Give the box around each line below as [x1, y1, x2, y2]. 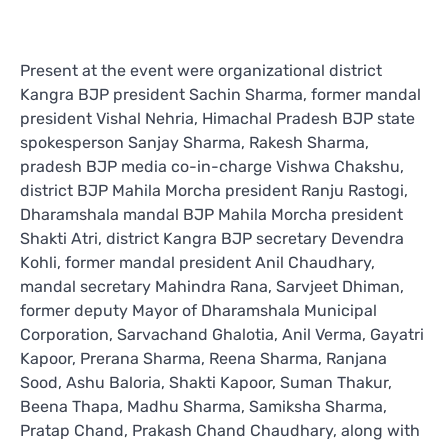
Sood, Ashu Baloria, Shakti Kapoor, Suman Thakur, [20, 373, 392, 393]
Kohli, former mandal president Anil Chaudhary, [20, 253, 375, 273]
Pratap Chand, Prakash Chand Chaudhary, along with [20, 421, 420, 441]
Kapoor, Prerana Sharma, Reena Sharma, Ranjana [20, 349, 387, 369]
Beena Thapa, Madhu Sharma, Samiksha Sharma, [20, 397, 387, 417]
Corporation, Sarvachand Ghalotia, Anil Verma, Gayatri [20, 325, 424, 345]
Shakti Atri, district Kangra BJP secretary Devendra [20, 229, 404, 249]
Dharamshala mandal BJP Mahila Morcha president [20, 205, 403, 225]
